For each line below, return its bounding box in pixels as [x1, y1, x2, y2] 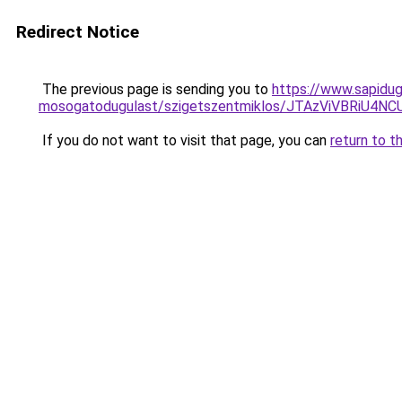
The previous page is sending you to [39, 81, 272, 98]
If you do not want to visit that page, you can [39, 132, 330, 149]
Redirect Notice [16, 22, 139, 42]
